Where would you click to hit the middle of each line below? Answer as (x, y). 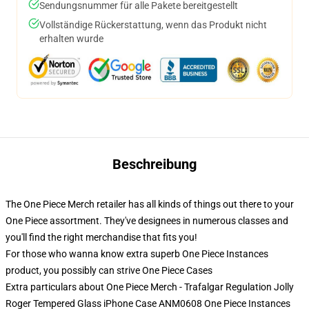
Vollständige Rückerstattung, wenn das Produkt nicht (153, 24)
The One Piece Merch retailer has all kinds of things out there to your (150, 204)
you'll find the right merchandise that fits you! (101, 237)
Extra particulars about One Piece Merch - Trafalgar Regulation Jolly (150, 287)
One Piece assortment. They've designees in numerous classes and (147, 220)
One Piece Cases (177, 270)
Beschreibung (154, 164)
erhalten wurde (71, 38)
